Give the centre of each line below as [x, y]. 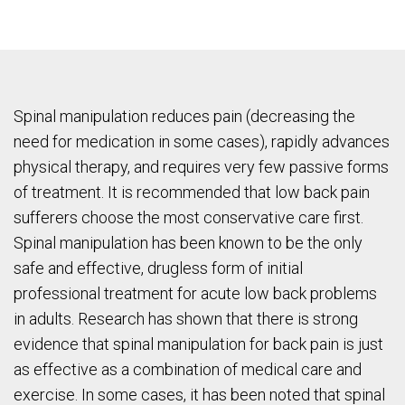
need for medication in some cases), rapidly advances [202, 142]
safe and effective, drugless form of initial [158, 268]
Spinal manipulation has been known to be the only [188, 243]
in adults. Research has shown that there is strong [186, 319]
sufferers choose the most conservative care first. [188, 218]
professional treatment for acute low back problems [195, 294]
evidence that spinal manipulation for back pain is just [198, 344]
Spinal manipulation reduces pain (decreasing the [184, 117]
